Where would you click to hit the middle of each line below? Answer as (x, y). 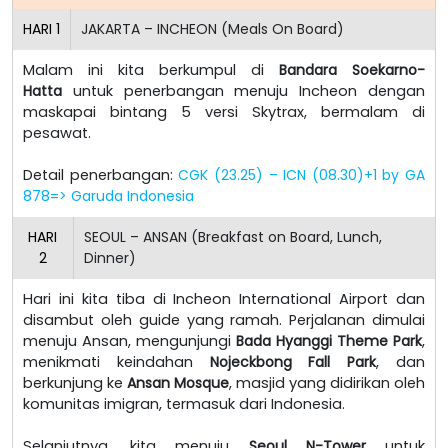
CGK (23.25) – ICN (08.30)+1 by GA (301, 174)
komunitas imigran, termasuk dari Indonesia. (184, 403)
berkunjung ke (75, 382)
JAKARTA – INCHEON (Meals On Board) (212, 28)
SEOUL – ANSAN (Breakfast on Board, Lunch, (232, 236)
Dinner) (109, 257)
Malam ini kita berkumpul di (151, 69)
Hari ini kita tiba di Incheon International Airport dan (224, 298)
